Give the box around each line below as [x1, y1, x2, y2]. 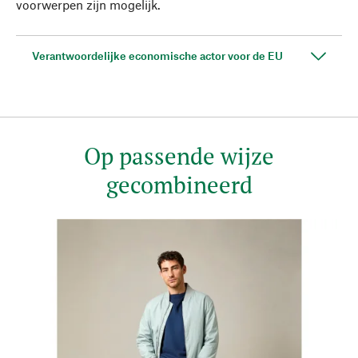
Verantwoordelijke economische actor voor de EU [32, 49, 283, 62]
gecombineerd [105, 169, 253, 200]
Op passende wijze [84, 141, 274, 171]
